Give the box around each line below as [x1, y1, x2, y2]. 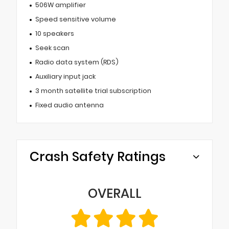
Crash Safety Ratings [30, 147, 166, 166]
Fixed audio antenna [35, 100, 104, 109]
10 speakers [35, 29, 74, 38]
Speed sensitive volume [35, 14, 116, 24]
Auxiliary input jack [35, 72, 96, 81]
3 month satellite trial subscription [35, 86, 151, 95]
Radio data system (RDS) [35, 57, 119, 66]
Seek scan [35, 43, 70, 52]
